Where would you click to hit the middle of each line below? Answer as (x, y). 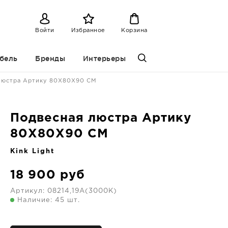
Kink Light (32, 151)
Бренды (50, 59)
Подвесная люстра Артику (101, 118)
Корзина (134, 30)
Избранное (88, 30)
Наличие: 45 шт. (49, 200)
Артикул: (29, 191)
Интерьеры (104, 59)
